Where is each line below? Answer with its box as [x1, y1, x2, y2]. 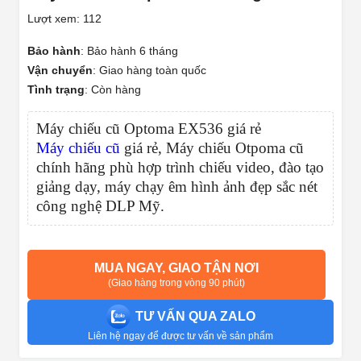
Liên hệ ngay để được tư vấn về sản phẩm [88, 330, 273, 342]
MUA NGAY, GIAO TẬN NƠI [94, 261, 259, 276]
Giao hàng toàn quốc [99, 64, 206, 77]
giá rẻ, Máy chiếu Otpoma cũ [120, 139, 304, 157]
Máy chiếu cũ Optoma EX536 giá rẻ [36, 120, 261, 138]
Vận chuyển [27, 64, 93, 77]
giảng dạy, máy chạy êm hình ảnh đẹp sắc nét [36, 178, 317, 196]
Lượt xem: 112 [27, 12, 102, 26]
